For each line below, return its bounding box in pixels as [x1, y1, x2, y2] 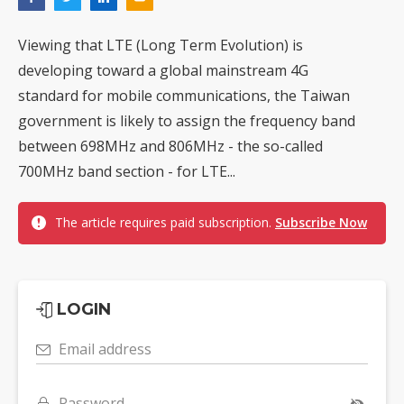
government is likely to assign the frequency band [18, 111, 355, 132]
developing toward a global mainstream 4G [18, 60, 308, 81]
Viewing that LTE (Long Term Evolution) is [18, 35, 303, 56]
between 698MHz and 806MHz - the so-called [18, 136, 323, 157]
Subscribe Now [275, 214, 367, 232]
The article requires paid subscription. [55, 214, 275, 232]
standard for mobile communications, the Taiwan [18, 86, 350, 106]
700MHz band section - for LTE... [18, 161, 235, 182]
